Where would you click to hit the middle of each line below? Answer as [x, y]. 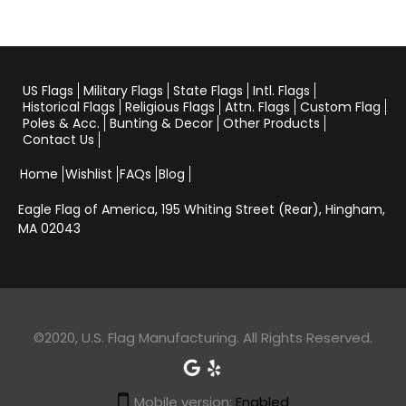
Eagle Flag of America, [90, 209]
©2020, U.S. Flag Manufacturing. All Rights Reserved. [203, 337]
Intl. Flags [281, 90]
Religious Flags [170, 106]
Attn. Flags [257, 106]
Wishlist [89, 174]
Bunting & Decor [161, 123]
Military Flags [123, 90]
